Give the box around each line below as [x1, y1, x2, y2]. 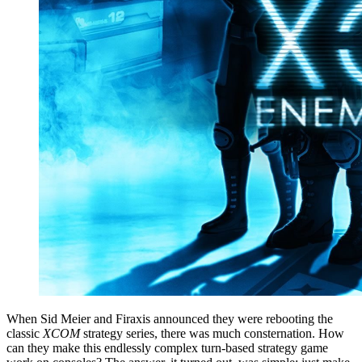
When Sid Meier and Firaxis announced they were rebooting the [6, 312, 333, 326]
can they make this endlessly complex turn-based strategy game [6, 341, 328, 355]
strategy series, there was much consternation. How [83, 326, 344, 340]
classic [6, 326, 43, 340]
